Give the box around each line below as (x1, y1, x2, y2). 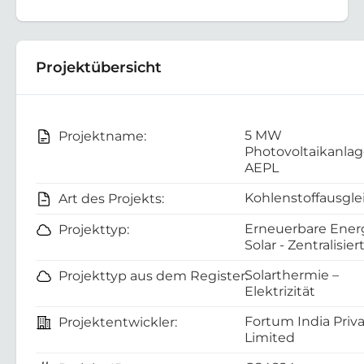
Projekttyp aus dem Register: (58, 267, 248, 284)
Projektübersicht (36, 58, 162, 76)
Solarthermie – (245, 266, 339, 283)
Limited (245, 329, 295, 345)
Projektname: (58, 128, 146, 144)
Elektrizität (245, 283, 315, 299)
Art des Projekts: (58, 190, 164, 206)
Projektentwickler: (58, 314, 177, 330)
